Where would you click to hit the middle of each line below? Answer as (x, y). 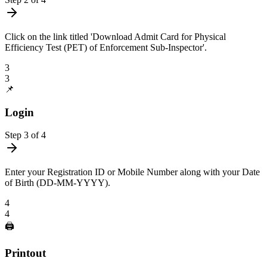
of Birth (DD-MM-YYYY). (58, 183)
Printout (25, 253)
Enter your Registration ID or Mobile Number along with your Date (132, 172)
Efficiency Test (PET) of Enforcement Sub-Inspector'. (106, 47)
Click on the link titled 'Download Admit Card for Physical (115, 36)
